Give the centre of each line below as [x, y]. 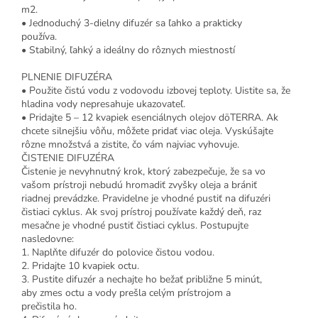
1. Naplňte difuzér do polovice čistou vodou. [118, 253]
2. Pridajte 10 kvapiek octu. [80, 266]
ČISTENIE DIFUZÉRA [68, 158]
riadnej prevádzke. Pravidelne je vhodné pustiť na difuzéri [146, 199]
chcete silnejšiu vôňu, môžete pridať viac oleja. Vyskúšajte [147, 131]
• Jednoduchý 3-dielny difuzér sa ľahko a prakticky [132, 23]
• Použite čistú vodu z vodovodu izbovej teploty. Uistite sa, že [156, 91]
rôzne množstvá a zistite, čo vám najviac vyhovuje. [130, 145]
